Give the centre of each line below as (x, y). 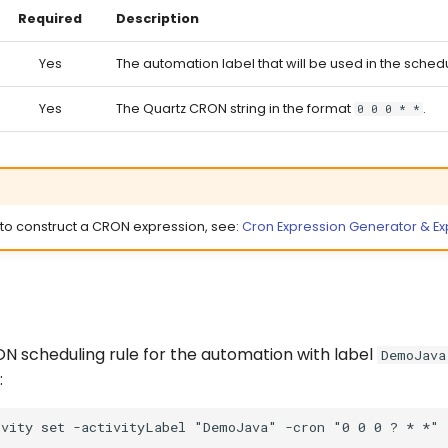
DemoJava (413, 354)
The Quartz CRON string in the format (235, 108)
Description (157, 18)
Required (50, 18)
